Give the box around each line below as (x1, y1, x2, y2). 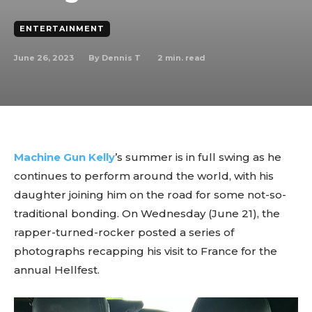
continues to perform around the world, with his (14, 169, 274, 182)
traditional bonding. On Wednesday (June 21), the (14, 207, 280, 220)
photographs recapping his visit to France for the (14, 244, 277, 258)
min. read (163, 52, 205, 63)
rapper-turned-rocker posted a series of (14, 226, 234, 239)
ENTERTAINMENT (19, 24, 104, 33)
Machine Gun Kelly (14, 150, 115, 164)
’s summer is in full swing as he (115, 150, 281, 164)
